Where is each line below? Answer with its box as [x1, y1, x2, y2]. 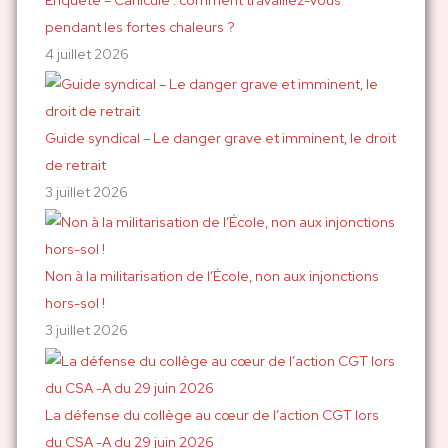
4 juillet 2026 [44, 44, 129, 63]
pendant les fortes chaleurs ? [44, 17, 235, 36]
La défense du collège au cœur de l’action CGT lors [44, 405, 379, 424]
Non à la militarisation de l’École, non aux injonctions [44, 267, 379, 286]
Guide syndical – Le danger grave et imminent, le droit [44, 129, 396, 148]
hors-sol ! [44, 294, 105, 313]
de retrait [44, 156, 106, 175]
